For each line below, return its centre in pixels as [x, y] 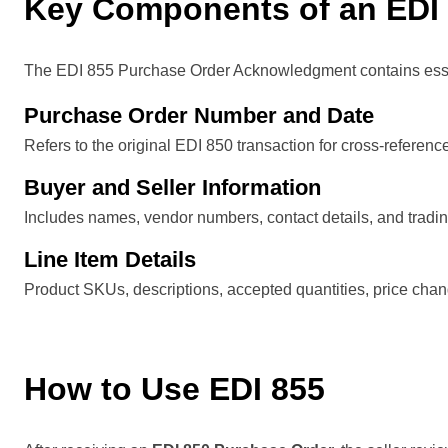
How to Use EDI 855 [174, 388]
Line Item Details [110, 259]
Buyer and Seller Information [172, 187]
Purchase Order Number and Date [199, 115]
